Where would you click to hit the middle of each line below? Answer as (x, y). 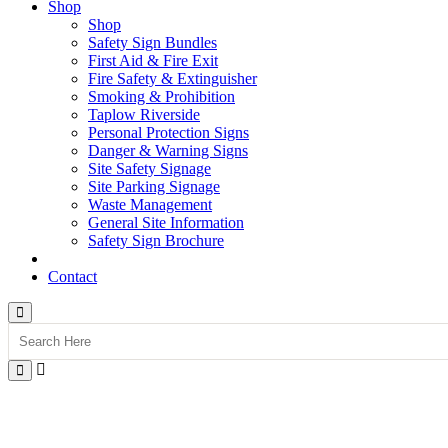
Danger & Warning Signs (168, 150)
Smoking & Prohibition (161, 96)
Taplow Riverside (144, 114)
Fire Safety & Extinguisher (172, 78)
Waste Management (150, 204)
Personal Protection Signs (168, 132)
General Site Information (166, 222)
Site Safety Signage (149, 168)
